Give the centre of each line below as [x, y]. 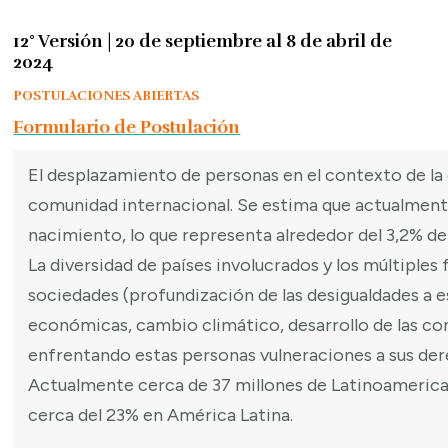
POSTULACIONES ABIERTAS [106, 96]
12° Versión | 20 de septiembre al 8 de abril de [203, 40]
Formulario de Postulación [127, 127]
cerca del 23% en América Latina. [161, 415]
